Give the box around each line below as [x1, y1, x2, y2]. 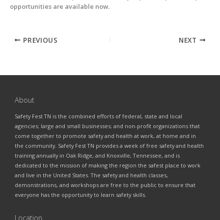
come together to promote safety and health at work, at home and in [15, 132, 196, 139]
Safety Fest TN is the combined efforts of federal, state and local [15, 112, 182, 120]
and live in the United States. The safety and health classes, [15, 171, 168, 179]
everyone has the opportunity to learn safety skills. [15, 191, 146, 198]
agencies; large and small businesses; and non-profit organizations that [15, 122, 200, 130]
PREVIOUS [21, 35, 58, 45]
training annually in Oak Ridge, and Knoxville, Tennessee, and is [15, 151, 180, 159]
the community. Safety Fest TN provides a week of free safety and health [15, 141, 204, 149]
